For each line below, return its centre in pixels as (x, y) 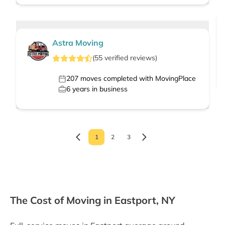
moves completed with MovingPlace (137, 79)
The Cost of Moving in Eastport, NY (93, 200)
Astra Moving (78, 43)
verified (116, 58)
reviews (143, 58)
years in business (99, 89)
